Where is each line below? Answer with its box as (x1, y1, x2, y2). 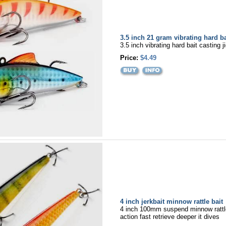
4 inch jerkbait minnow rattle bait (120, 198, 223, 205)
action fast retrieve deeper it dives (120, 213, 219, 220)
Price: (120, 54, 140, 62)
